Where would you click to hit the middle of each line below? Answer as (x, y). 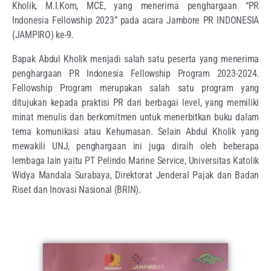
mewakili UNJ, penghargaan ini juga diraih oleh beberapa (135, 146)
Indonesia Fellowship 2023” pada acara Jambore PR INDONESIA (135, 21)
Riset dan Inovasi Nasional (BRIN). (77, 190)
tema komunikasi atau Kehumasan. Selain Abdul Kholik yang (135, 132)
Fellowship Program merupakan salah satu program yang (135, 88)
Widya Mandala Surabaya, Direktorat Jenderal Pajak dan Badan (135, 175)
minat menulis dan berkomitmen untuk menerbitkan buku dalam (135, 117)
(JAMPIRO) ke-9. (43, 35)
